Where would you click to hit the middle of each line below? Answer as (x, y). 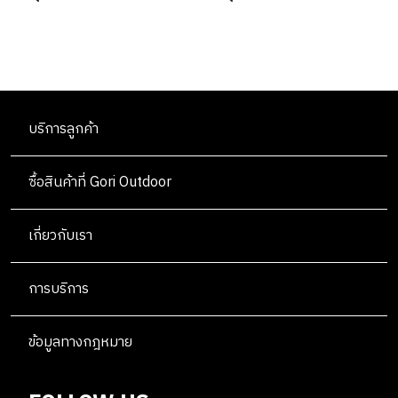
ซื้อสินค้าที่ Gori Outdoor (100, 183)
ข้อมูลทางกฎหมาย (80, 343)
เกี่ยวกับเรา (60, 236)
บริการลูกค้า (64, 130)
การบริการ (59, 290)
